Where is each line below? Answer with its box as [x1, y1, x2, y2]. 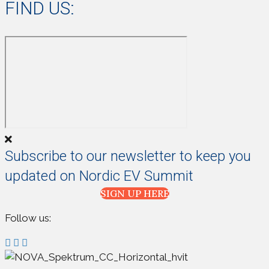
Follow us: [5, 212, 51, 225]
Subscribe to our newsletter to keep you [5, 148, 251, 165]
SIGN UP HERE [100, 187, 169, 200]
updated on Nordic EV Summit [5, 168, 193, 185]
